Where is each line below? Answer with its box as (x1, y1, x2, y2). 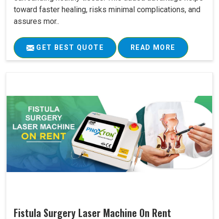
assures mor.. (14, 17, 59, 26)
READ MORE (131, 44, 175, 52)
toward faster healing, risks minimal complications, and (14, 5, 200, 15)
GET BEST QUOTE (34, 44, 104, 52)
